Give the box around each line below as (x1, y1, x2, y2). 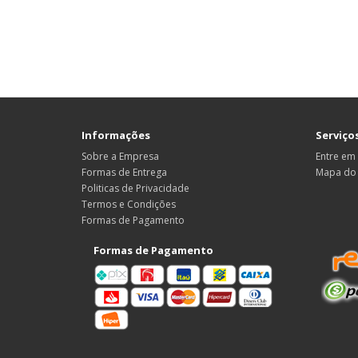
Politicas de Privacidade (82, 181, 189, 195)
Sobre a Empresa (82, 149, 159, 163)
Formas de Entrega (82, 165, 167, 179)
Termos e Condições (82, 197, 176, 211)
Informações (82, 128, 150, 142)
